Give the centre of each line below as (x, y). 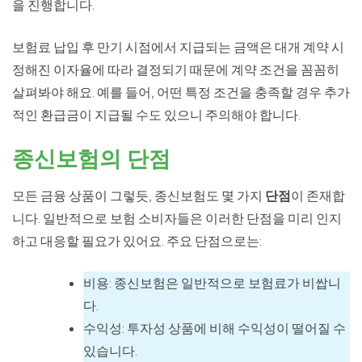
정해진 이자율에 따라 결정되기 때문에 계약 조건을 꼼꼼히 (176, 69)
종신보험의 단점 (91, 156)
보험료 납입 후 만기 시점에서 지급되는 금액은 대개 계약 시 (178, 46)
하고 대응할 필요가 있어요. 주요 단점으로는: (137, 240)
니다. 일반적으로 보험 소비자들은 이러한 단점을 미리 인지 (177, 218)
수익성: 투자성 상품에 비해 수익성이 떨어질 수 (215, 328)
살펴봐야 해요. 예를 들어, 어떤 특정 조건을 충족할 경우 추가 (181, 92)
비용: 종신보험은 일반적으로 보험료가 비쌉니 (212, 282)
